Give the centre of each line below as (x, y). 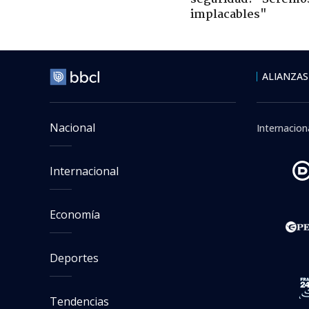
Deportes (74, 258)
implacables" (229, 14)
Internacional (84, 171)
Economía (75, 214)
